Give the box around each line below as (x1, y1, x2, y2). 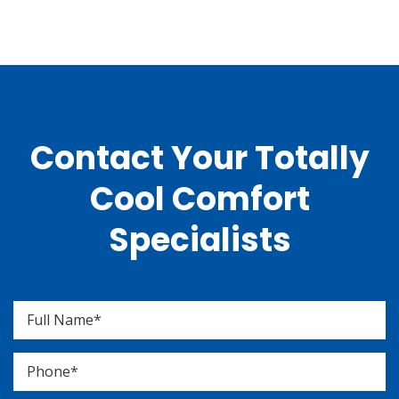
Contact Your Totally (29, 135, 370, 181)
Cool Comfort (89, 176, 310, 222)
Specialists (108, 217, 291, 263)
